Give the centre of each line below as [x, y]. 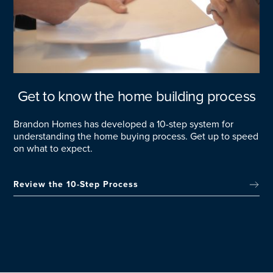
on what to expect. [53, 149]
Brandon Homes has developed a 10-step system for [124, 125]
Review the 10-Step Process [76, 185]
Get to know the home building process [136, 97]
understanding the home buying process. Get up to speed [136, 137]
